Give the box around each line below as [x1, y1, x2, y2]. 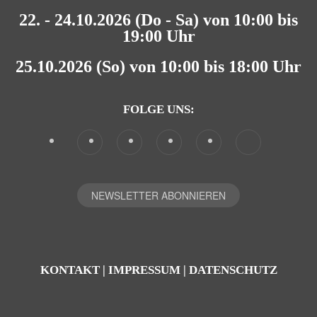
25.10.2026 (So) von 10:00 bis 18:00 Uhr [16, 57, 301, 76]
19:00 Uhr [122, 27, 195, 45]
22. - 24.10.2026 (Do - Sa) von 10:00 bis [19, 11, 298, 29]
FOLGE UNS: [122, 103, 195, 116]
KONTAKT [40, 263, 100, 277]
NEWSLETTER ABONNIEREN [91, 188, 226, 202]
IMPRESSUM [108, 263, 180, 277]
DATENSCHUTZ [188, 263, 277, 277]
